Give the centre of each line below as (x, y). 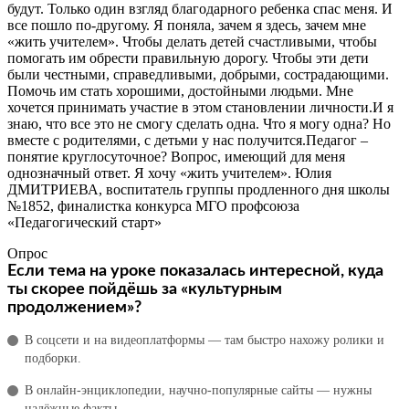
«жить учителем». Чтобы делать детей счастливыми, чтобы (192, 41)
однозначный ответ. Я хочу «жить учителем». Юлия (169, 173)
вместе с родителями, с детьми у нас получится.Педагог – (188, 140)
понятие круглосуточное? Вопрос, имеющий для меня (176, 156)
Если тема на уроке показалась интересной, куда (195, 271)
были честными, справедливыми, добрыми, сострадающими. (198, 74)
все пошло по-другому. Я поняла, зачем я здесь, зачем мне (187, 25)
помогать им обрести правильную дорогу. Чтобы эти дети (188, 58)
